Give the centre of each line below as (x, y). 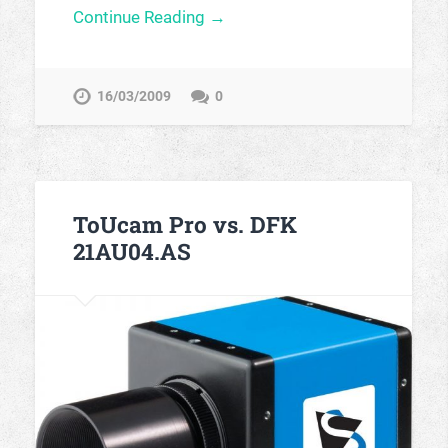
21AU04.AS (131, 250)
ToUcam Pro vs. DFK (184, 223)
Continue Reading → (149, 17)
